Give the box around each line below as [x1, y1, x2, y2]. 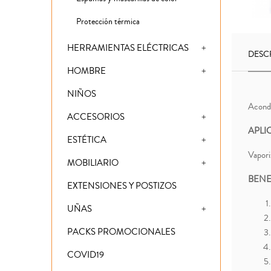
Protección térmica [76, 16, 140, 28]
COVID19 [67, 249, 104, 262]
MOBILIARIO [67, 157, 119, 170]
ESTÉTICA [67, 134, 106, 147]
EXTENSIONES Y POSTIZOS [67, 180, 177, 193]
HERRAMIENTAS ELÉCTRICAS [67, 42, 189, 55]
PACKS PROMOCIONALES [67, 226, 175, 239]
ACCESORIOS [67, 111, 125, 124]
